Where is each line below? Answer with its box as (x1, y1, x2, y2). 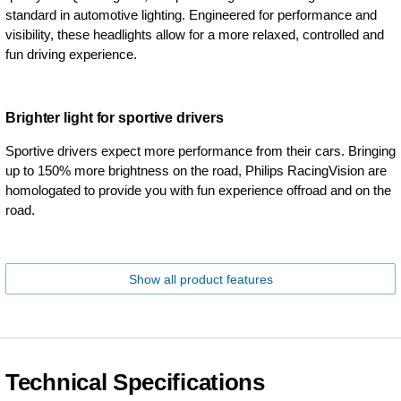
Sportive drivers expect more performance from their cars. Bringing (5, 142, 396, 158)
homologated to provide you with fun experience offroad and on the (5, 182, 391, 198)
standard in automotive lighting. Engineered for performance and (5, 6, 377, 22)
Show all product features (128, 271, 273, 286)
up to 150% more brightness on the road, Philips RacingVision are (5, 162, 387, 178)
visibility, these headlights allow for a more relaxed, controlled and (5, 26, 384, 42)
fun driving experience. (5, 46, 137, 62)
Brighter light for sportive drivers (5, 109, 224, 125)
